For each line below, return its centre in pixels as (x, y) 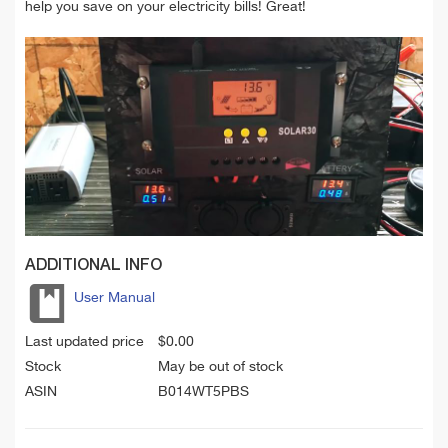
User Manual (114, 297)
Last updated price (84, 341)
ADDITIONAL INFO (93, 265)
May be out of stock (220, 366)
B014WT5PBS (203, 391)
